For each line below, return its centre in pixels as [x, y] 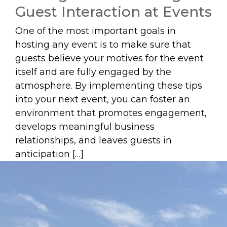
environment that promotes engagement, [111, 113]
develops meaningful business [85, 127]
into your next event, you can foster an [103, 99]
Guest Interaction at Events [113, 12]
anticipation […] [49, 154]
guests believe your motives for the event [109, 58]
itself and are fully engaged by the [93, 72]
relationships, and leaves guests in [93, 140]
